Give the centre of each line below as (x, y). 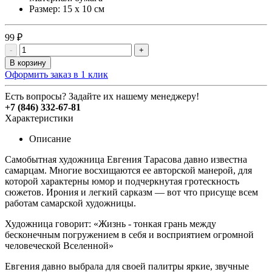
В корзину (28, 63)
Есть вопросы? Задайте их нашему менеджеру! (102, 96)
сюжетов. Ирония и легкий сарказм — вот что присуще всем (131, 192)
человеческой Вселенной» (59, 245)
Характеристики (39, 118)
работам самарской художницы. (70, 203)
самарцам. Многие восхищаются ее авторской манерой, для (128, 170)
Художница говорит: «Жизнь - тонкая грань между (110, 223)
